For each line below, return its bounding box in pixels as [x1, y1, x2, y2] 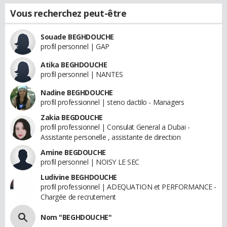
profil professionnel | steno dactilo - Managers [41, 97, 184, 107]
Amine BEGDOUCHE [41, 147, 106, 157]
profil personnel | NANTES [41, 69, 123, 79]
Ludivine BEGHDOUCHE [41, 172, 118, 182]
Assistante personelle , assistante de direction [41, 132, 181, 142]
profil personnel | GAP [41, 42, 109, 51]
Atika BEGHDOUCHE [41, 60, 107, 69]
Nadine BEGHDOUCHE [41, 88, 113, 97]
